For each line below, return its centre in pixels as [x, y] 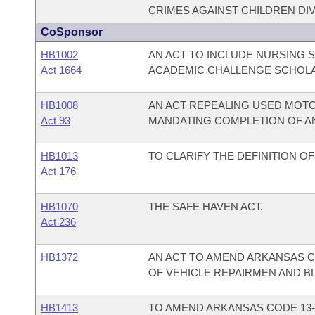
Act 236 [58, 222]
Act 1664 [61, 70]
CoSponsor [72, 32]
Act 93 [56, 121]
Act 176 [58, 171]
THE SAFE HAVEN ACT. [205, 206]
